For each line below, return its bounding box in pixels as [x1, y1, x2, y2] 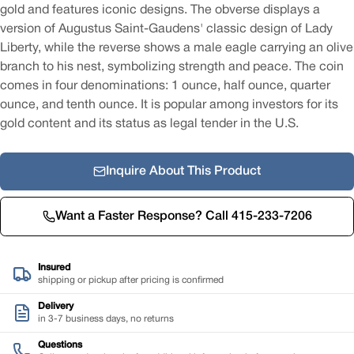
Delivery [38, 301, 73, 311]
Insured [38, 262, 70, 272]
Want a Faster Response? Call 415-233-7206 [55, 210, 312, 222]
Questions [38, 340, 82, 349]
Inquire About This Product [106, 165, 261, 177]
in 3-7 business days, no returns [38, 314, 174, 323]
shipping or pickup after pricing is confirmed [38, 275, 224, 284]
